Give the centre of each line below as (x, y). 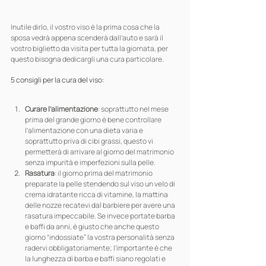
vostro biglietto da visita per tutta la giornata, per (90, 48)
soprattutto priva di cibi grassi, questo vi (90, 141)
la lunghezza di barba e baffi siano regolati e (96, 259)
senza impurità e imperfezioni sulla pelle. (90, 162)
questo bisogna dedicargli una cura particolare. (87, 59)
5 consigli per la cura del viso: (57, 80)
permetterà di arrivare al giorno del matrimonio (100, 152)
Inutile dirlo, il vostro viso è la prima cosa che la (86, 27)
